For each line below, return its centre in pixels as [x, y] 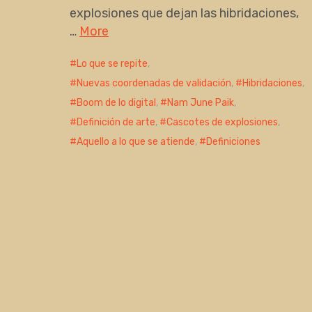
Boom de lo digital [116, 103]
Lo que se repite [112, 64]
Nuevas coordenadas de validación [154, 84]
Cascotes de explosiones [222, 123]
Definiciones [233, 142]
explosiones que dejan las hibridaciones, [184, 14]
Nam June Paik [201, 103]
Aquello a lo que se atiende [136, 142]
